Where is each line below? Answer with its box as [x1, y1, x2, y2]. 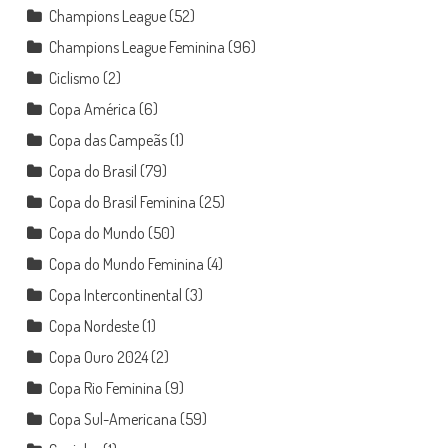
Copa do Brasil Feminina [48, 191, 196, 212]
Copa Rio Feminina [48, 377, 162, 398]
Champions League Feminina [48, 36, 225, 57]
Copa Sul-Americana [48, 408, 177, 429]
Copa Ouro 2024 [48, 346, 148, 367]
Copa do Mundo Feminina [48, 253, 204, 274]
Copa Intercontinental [48, 284, 182, 305]
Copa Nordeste [48, 315, 139, 336]
